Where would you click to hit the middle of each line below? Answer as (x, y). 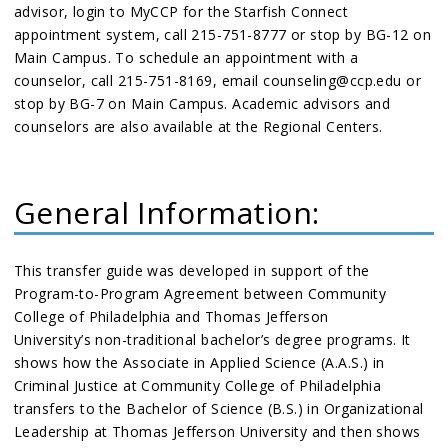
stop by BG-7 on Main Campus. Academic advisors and (202, 103)
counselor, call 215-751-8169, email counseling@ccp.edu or (217, 80)
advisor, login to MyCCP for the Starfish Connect (181, 11)
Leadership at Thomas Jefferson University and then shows (217, 431)
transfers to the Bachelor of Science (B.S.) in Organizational (219, 408)
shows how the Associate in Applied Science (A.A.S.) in (199, 362)
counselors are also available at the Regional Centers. (198, 126)
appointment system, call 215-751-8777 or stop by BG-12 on (222, 34)
